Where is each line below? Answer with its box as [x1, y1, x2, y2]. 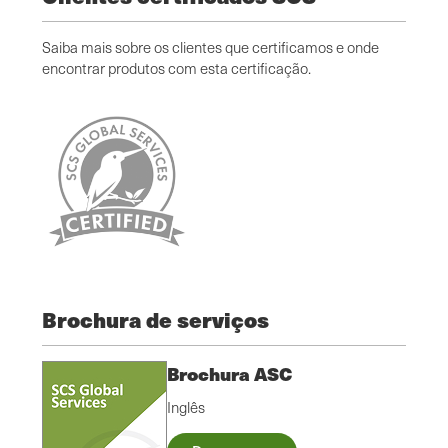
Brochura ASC [167, 360, 292, 388]
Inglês [167, 397, 205, 418]
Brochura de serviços [42, 304, 269, 336]
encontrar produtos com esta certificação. [42, 57, 311, 78]
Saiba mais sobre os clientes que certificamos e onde [42, 36, 379, 57]
